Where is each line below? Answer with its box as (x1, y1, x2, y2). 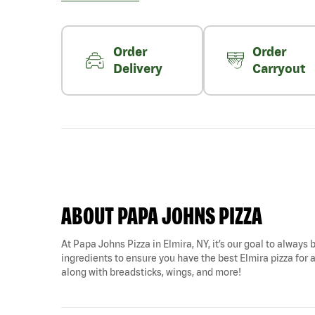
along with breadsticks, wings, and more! (61, 266, 241, 278)
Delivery (113, 61, 163, 76)
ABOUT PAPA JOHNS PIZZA (61, 202, 262, 229)
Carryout (252, 61, 305, 76)
